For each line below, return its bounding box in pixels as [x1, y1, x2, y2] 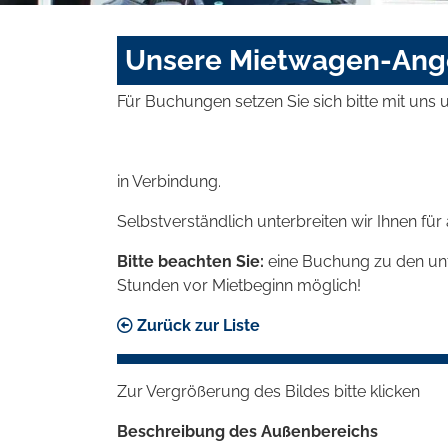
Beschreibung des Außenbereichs [117, 421, 378, 441]
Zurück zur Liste [133, 315, 260, 335]
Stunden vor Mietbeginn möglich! [117, 275, 361, 295]
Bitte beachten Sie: [117, 251, 264, 271]
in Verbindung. [117, 171, 221, 191]
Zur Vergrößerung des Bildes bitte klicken [117, 381, 420, 401]
